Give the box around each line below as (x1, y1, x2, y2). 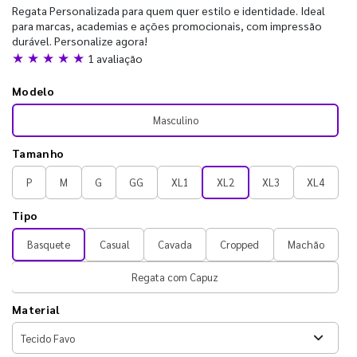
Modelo (12, 84, 54, 98)
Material (12, 302, 60, 316)
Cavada (158, 237, 193, 251)
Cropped (220, 237, 260, 251)
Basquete (27, 237, 71, 251)
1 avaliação (88, 51, 143, 65)
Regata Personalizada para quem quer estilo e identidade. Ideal (12, 3, 325, 18)
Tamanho (12, 146, 65, 160)
